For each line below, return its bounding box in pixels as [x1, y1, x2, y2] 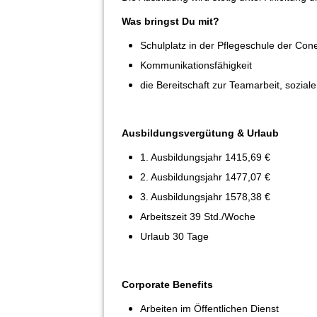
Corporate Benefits [122, 278, 213, 290]
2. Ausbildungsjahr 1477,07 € [140, 171, 270, 183]
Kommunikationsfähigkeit [140, 59, 252, 71]
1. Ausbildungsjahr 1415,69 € [140, 151, 270, 163]
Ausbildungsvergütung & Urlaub [122, 127, 279, 139]
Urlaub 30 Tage [140, 230, 212, 242]
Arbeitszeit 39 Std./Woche [140, 210, 255, 222]
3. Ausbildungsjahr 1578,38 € [140, 190, 270, 202]
